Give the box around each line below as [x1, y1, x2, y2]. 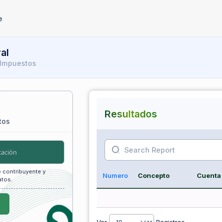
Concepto [137, 171, 169, 180]
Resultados [104, 108, 157, 120]
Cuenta [196, 171, 221, 180]
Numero [103, 171, 128, 180]
